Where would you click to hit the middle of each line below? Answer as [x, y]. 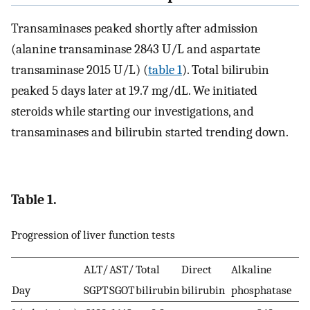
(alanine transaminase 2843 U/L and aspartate [136, 49]
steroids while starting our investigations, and [133, 111]
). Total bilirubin [226, 70]
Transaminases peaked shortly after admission [135, 28]
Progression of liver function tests [93, 235]
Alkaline [252, 269]
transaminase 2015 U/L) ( [80, 70]
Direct [197, 269]
